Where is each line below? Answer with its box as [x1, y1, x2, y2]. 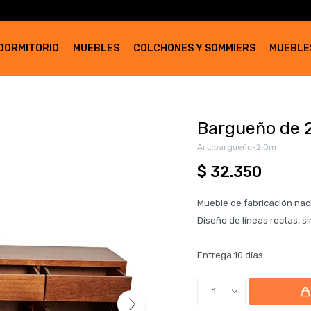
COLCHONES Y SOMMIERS [133, 42, 255, 54]
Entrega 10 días [197, 250, 263, 260]
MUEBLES [73, 42, 119, 54]
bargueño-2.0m [214, 142, 276, 152]
